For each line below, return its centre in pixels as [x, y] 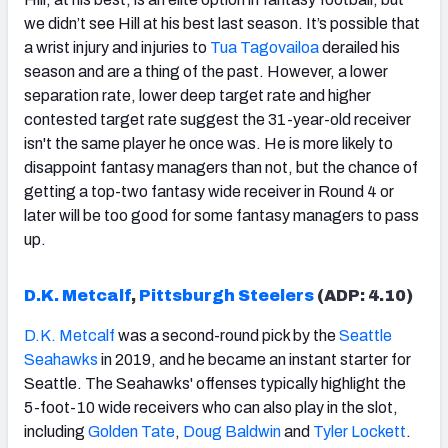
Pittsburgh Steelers [226, 295]
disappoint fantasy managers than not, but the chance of [221, 167]
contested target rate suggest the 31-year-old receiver [217, 119]
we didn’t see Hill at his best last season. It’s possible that [222, 23]
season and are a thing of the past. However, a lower [206, 71]
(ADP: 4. [349, 295]
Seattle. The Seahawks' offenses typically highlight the [215, 383]
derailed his [359, 47]
